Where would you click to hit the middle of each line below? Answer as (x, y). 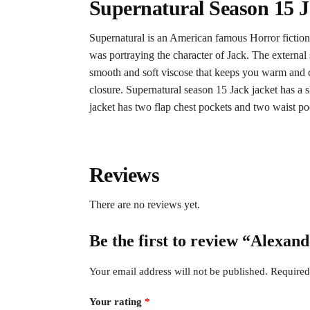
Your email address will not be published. (178, 272)
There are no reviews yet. (144, 205)
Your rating (117, 301)
